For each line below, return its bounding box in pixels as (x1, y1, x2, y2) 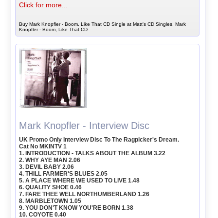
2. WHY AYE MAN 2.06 (19, 156, 81, 163)
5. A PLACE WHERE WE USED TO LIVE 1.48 (19, 177, 140, 184)
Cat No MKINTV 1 (19, 143, 67, 150)
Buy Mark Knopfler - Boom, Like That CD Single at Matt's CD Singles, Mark (19, 21, 186, 27)
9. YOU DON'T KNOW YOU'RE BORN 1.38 (19, 204, 134, 211)
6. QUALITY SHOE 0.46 (19, 183, 82, 191)
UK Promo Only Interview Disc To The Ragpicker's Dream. (19, 136, 180, 143)
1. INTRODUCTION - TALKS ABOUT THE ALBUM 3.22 (19, 149, 166, 157)
